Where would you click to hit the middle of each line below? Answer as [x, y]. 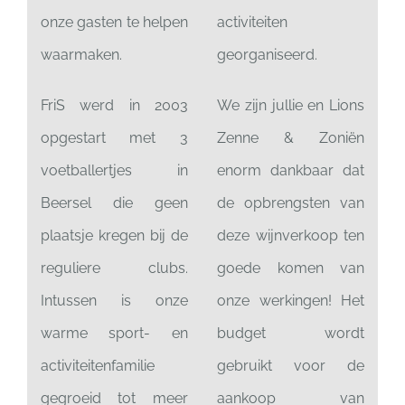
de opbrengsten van [291, 203]
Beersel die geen [114, 203]
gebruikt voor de [291, 366]
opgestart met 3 [114, 138]
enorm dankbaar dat [291, 171]
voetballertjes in [114, 171]
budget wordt [291, 334]
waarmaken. [81, 55]
